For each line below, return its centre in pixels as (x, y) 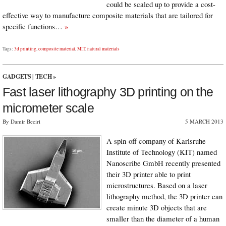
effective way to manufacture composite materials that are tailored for (108, 15)
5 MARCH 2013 (204, 122)
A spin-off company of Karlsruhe (156, 141)
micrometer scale (48, 108)
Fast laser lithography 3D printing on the (108, 92)
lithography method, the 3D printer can (164, 196)
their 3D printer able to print (149, 174)
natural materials (103, 49)
